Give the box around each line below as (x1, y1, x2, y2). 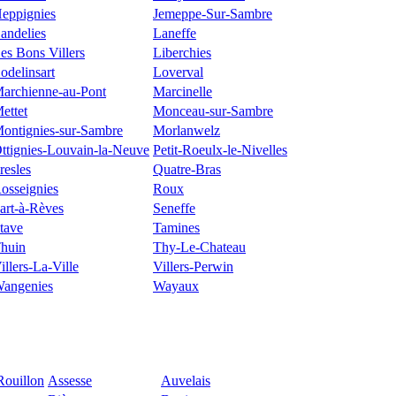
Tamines (153, 220, 200, 236)
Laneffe (153, 26, 196, 42)
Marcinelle (153, 84, 212, 100)
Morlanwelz (153, 123, 220, 139)
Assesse (48, 372, 92, 388)
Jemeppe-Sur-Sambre (153, 6, 272, 22)
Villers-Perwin (153, 259, 233, 275)
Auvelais (161, 372, 210, 388)
